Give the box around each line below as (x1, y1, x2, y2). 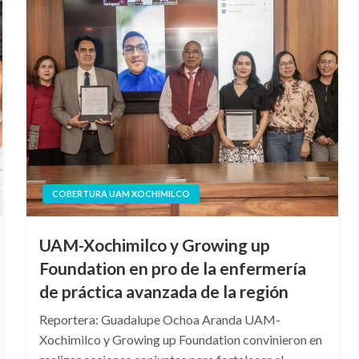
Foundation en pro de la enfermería (38, 258, 306, 278)
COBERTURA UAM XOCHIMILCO (51, 188, 190, 199)
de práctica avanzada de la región (38, 281, 288, 301)
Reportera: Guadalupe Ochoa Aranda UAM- (38, 312, 280, 327)
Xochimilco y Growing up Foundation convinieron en (38, 332, 322, 347)
